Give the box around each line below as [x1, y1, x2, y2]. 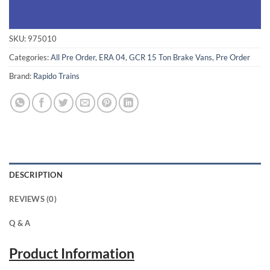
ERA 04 [99, 52, 125, 63]
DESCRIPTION [9, 170, 63, 180]
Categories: [9, 52, 51, 63]
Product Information [9, 245, 134, 262]
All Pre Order [51, 52, 95, 63]
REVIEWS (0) [9, 194, 57, 204]
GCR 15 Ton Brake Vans [129, 52, 212, 63]
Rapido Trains [33, 71, 80, 81]
